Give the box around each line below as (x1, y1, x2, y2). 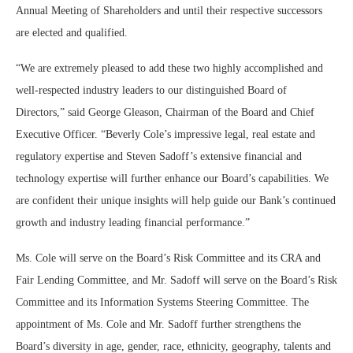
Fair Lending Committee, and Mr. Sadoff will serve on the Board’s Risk (16, 274, 337, 287)
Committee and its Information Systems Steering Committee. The (16, 296, 309, 309)
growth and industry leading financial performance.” (16, 217, 250, 229)
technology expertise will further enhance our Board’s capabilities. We (16, 173, 329, 185)
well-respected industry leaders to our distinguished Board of (16, 84, 287, 97)
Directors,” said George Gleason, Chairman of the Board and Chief (16, 106, 314, 119)
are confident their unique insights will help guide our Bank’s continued (16, 195, 336, 207)
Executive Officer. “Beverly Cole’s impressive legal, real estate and (16, 128, 315, 141)
